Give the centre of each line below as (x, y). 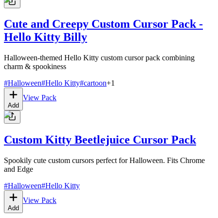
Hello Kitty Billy (45, 37)
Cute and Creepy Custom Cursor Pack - (103, 24)
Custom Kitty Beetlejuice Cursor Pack (100, 140)
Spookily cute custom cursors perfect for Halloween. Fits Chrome (104, 161)
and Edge (18, 169)
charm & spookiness (35, 67)
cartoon (95, 83)
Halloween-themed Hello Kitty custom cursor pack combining (99, 58)
